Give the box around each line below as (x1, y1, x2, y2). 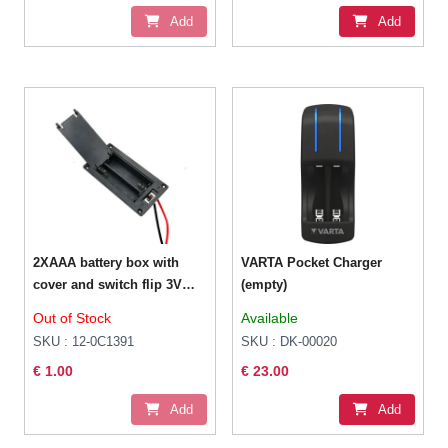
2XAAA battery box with (33, 255, 154, 271)
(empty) (241, 277, 288, 293)
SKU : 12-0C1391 (33, 334, 135, 350)
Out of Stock (33, 310, 112, 327)
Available (241, 310, 299, 327)
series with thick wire (33, 299, 165, 315)
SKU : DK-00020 (241, 334, 338, 350)
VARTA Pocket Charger (241, 255, 383, 271)
